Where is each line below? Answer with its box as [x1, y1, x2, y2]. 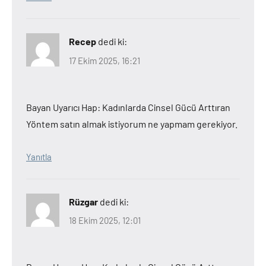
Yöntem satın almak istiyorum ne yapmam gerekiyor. [26, 118, 237, 129]
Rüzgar [69, 195, 98, 207]
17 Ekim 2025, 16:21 [69, 55, 140, 66]
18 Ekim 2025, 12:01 [69, 215, 141, 226]
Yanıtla [26, 151, 52, 162]
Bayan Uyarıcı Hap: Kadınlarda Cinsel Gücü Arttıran [26, 101, 230, 113]
